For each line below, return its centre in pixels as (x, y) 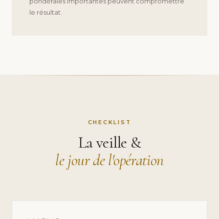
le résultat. (46, 12)
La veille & (109, 143)
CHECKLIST (109, 122)
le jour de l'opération (109, 160)
